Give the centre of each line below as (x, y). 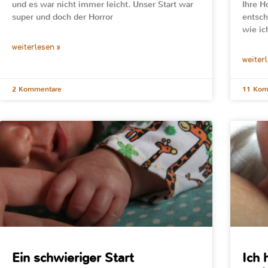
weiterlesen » (36, 47)
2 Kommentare (37, 89)
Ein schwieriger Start (73, 258)
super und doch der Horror (63, 17)
